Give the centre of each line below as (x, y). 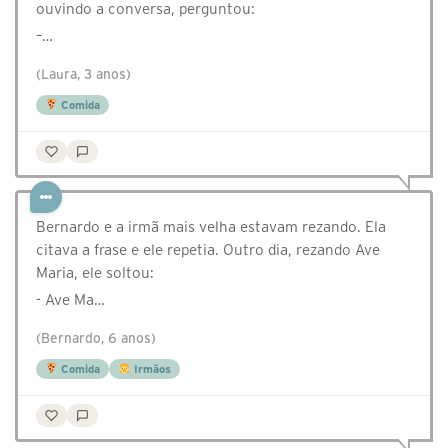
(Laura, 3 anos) (83, 75)
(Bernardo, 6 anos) (96, 339)
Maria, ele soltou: (95, 273)
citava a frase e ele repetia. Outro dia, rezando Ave (208, 250)
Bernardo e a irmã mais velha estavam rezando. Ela (211, 227)
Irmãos (150, 369)
